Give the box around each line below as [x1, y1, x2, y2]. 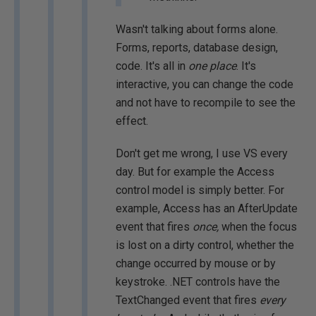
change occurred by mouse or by [116, 257, 276, 270]
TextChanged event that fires [116, 293, 260, 307]
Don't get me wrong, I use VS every [116, 147, 288, 160]
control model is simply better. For [116, 183, 284, 197]
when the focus [221, 220, 297, 233]
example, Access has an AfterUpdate [116, 202, 298, 215]
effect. [116, 114, 148, 128]
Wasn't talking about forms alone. [116, 23, 278, 36]
